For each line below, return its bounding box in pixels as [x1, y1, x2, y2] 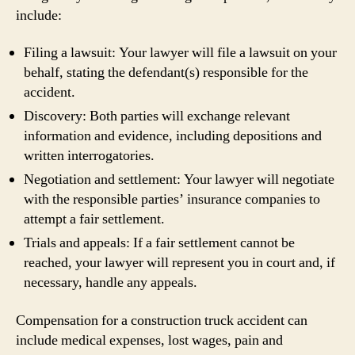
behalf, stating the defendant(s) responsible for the [24, 63, 308, 82]
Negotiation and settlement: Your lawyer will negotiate [24, 170, 334, 189]
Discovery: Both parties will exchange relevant [24, 107, 290, 125]
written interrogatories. [24, 147, 155, 165]
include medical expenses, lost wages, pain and [16, 330, 283, 349]
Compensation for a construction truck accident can [16, 311, 307, 330]
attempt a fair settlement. [24, 210, 165, 228]
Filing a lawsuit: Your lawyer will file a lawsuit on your [24, 44, 337, 62]
